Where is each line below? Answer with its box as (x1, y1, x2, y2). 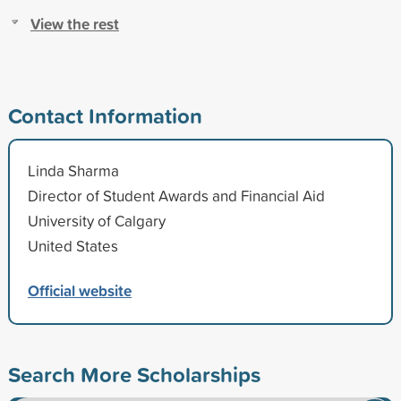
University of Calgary (27, 209, 166, 231)
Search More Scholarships (7, 358, 260, 389)
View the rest (30, 12, 119, 35)
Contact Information (7, 99, 202, 131)
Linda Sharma (27, 159, 119, 181)
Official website (27, 278, 132, 302)
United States (27, 235, 118, 256)
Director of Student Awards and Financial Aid (27, 184, 325, 206)
